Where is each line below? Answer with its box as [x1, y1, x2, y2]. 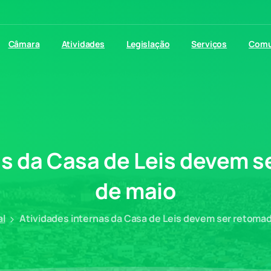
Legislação [126, 38, 170, 50]
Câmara [8, 38, 40, 50]
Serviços [191, 38, 227, 50]
